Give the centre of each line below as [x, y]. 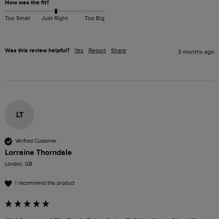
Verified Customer [36, 141]
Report [97, 50]
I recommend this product [45, 183]
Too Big [94, 18]
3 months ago [196, 52]
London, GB [19, 164]
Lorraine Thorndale [38, 152]
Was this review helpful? [37, 50]
